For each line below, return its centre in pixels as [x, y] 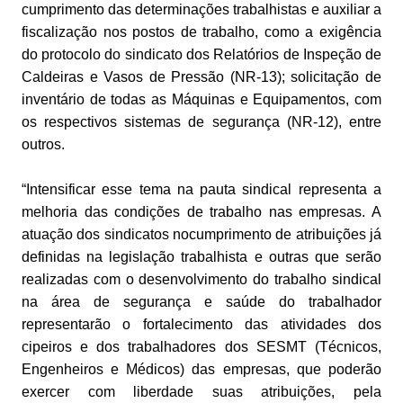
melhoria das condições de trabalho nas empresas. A [201, 212]
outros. [43, 145]
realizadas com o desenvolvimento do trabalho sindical [201, 280]
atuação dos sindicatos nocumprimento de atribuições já [201, 235]
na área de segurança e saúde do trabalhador [201, 302]
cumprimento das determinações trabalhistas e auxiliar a [201, 10]
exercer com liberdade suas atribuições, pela [201, 392]
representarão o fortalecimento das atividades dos [201, 325]
